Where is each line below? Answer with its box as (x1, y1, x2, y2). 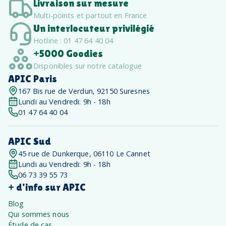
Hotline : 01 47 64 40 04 (33, 35, 114, 45)
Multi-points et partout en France (33, 10, 147, 20)
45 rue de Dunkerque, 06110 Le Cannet (18, 148, 150, 158)
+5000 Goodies (33, 47, 103, 59)
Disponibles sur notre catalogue (33, 61, 142, 71)
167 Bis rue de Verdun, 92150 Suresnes (18, 86, 150, 96)
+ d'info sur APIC (8, 181, 86, 193)
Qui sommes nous (8, 209, 70, 219)
